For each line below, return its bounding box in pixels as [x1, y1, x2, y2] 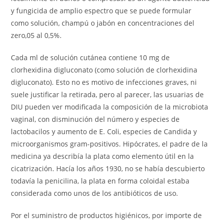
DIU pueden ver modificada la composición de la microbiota [11, 102, 209, 111]
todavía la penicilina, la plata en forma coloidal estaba [11, 176, 190, 185]
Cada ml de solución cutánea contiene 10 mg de [11, 53, 170, 62]
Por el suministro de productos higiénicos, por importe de [11, 211, 202, 220]
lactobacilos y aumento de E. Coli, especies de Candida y [11, 127, 197, 136]
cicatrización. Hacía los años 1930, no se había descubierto [11, 164, 205, 173]
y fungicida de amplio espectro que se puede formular [11, 6, 192, 15]
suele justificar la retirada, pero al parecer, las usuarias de [11, 90, 204, 99]
